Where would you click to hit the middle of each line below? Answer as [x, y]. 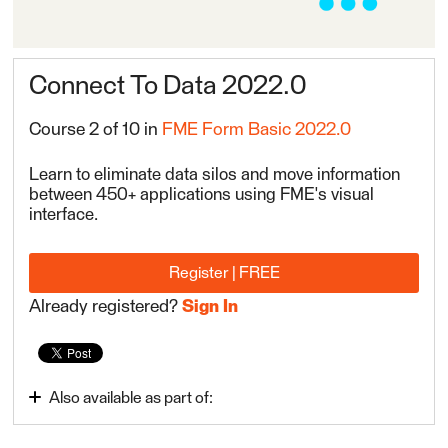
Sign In [210, 306]
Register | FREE [224, 272]
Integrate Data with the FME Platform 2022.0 [219, 429]
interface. [64, 216]
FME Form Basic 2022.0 [257, 130]
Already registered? [106, 306]
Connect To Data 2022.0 [168, 87]
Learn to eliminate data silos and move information [215, 176]
